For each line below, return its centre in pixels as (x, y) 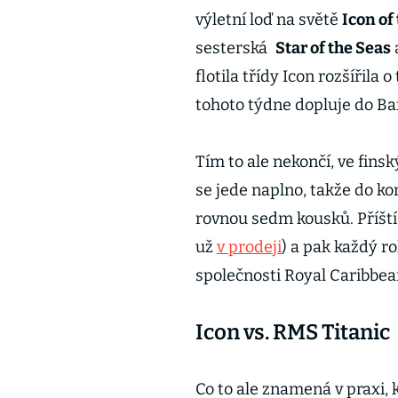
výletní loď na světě (269, 20)
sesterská (233, 48)
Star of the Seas (333, 48)
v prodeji (249, 247)
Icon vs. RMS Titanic (293, 332)
